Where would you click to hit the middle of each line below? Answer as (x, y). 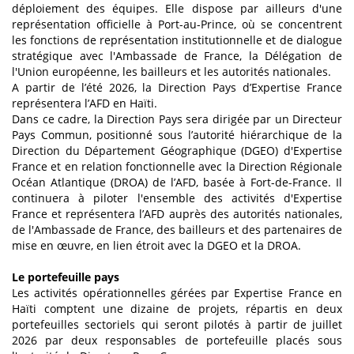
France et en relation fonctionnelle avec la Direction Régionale (177, 167)
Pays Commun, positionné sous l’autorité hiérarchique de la (177, 135)
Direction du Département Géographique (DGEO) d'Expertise (177, 151)
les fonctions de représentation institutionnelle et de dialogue (177, 40)
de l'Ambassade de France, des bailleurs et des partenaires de (177, 230)
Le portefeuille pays (66, 277)
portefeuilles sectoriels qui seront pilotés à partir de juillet (177, 325)
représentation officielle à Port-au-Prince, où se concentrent (177, 24)
